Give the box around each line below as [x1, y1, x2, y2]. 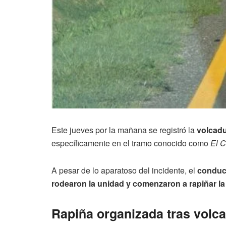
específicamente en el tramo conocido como [51, 137, 210, 149]
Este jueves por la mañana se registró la [51, 124, 197, 136]
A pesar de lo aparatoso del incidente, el [51, 164, 197, 176]
